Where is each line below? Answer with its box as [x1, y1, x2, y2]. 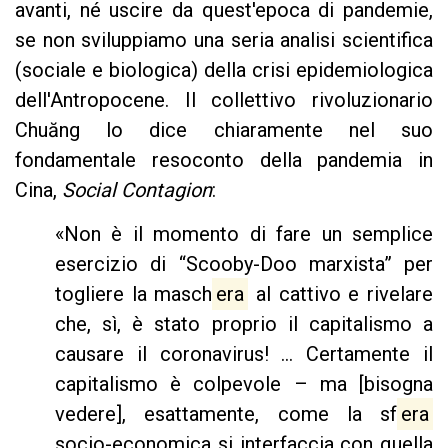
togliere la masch [55, 281, 213, 306]
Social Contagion [62, 178, 212, 203]
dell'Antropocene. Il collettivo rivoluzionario [15, 88, 433, 113]
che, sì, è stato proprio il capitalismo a [55, 311, 433, 336]
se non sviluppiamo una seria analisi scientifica [15, 28, 433, 53]
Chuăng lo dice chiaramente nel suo [15, 118, 433, 143]
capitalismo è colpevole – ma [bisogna [55, 371, 433, 396]
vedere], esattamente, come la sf [55, 401, 397, 426]
